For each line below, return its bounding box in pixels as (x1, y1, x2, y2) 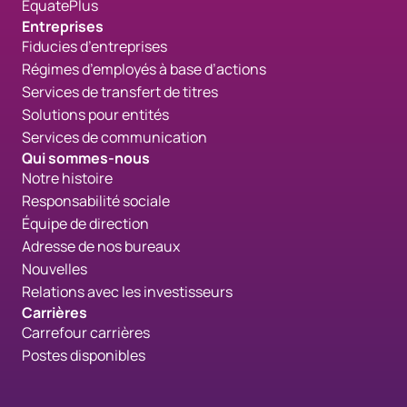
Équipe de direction (22, 213, 149, 233)
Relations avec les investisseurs (22, 281, 233, 302)
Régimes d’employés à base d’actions (22, 58, 266, 79)
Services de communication (22, 126, 207, 147)
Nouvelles (22, 258, 87, 279)
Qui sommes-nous (22, 147, 150, 168)
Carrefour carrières (22, 322, 150, 342)
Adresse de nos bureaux (22, 235, 180, 256)
